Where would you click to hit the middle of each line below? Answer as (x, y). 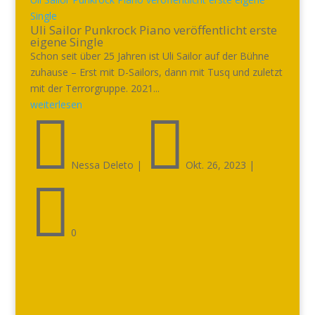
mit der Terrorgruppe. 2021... (95, 88)
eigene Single (66, 42)
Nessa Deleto (102, 165)
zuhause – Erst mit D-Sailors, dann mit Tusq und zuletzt (156, 72)
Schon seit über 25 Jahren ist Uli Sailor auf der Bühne (149, 56)
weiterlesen (56, 104)
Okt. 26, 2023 (216, 165)
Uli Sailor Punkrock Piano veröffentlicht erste (153, 30)
